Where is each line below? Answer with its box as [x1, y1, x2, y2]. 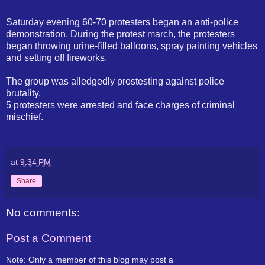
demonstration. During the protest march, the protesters [6, 28, 235, 39]
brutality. [6, 88, 41, 98]
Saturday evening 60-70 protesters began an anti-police [6, 17, 238, 27]
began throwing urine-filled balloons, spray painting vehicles [6, 40, 257, 51]
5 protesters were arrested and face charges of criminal [6, 99, 235, 110]
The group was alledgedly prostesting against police [6, 76, 224, 86]
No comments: [6, 206, 80, 219]
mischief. [6, 111, 43, 122]
